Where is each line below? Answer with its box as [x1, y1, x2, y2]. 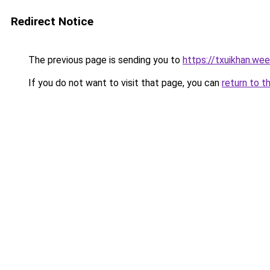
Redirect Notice [11, 14, 93, 28]
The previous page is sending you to [26, 54, 183, 66]
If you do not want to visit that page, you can [26, 77, 222, 89]
